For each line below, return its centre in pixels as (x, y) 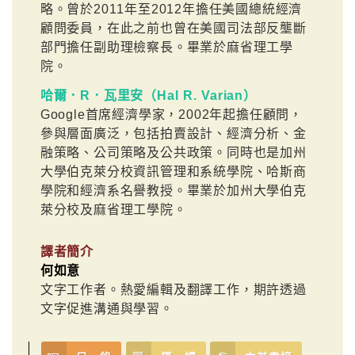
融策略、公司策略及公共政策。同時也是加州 (173, 152)
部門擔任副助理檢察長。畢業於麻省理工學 (167, 48)
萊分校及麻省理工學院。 (113, 209)
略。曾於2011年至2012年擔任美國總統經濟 (171, 10)
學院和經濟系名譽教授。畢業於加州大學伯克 (173, 190)
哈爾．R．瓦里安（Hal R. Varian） (148, 95)
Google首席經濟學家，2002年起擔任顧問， (172, 114)
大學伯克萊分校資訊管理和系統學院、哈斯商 (173, 171)
